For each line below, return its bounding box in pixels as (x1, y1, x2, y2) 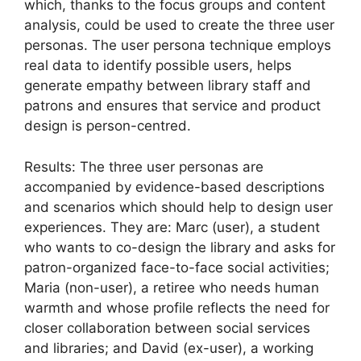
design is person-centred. (24, 118, 191, 134)
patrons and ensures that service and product (24, 98, 321, 114)
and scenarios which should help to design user (24, 198, 333, 215)
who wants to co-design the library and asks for (24, 239, 335, 255)
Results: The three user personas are (24, 158, 263, 175)
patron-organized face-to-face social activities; (24, 259, 330, 276)
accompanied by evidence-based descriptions (24, 178, 325, 195)
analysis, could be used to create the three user (24, 17, 334, 33)
